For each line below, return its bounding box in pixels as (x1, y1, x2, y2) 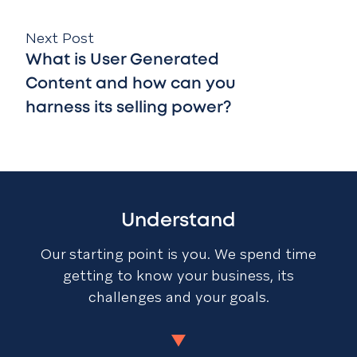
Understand (121, 213, 236, 229)
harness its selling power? (25, 100, 232, 116)
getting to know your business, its (63, 266, 294, 284)
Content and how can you (25, 76, 236, 92)
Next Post (25, 29, 94, 47)
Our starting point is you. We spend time (41, 245, 316, 263)
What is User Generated (25, 53, 219, 68)
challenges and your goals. (88, 288, 269, 306)
